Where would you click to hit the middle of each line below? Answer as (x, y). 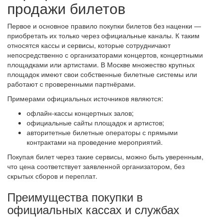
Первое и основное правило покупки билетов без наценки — (104, 25)
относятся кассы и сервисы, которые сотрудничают (89, 45)
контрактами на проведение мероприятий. (95, 142)
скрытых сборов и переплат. (52, 176)
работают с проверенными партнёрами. (71, 84)
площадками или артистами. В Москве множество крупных (101, 64)
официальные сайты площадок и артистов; (95, 122)
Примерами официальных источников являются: (85, 98)
